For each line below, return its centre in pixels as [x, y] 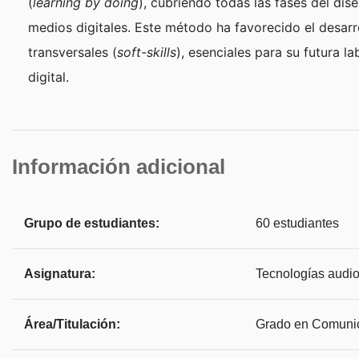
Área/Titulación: [72, 325]
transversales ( [73, 52]
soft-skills [147, 52]
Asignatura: [60, 274]
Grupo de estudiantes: [92, 224]
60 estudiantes [297, 224]
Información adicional [119, 167]
